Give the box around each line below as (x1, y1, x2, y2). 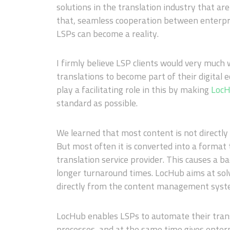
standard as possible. (56, 94, 138, 112)
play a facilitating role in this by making (56, 81, 211, 99)
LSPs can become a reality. (56, 25, 159, 42)
